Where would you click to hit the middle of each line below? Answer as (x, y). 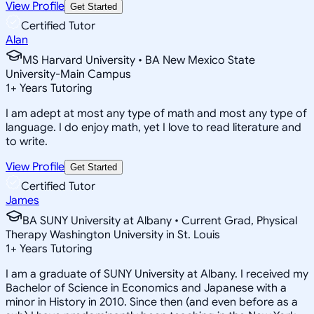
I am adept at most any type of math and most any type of (156, 113)
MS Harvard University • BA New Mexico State (139, 60)
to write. (27, 141)
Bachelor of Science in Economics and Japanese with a (146, 288)
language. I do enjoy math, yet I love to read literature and (153, 127)
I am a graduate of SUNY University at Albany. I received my (157, 274)
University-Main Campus (68, 74)
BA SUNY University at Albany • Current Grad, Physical (160, 220)
